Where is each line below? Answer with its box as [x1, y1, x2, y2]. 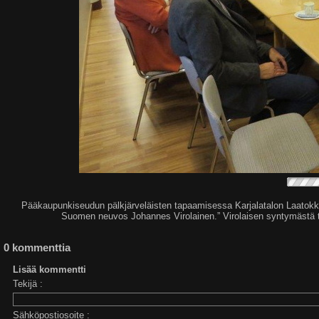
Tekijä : [13, 278, 43, 290]
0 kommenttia [4, 241, 70, 254]
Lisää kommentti [13, 264, 87, 276]
